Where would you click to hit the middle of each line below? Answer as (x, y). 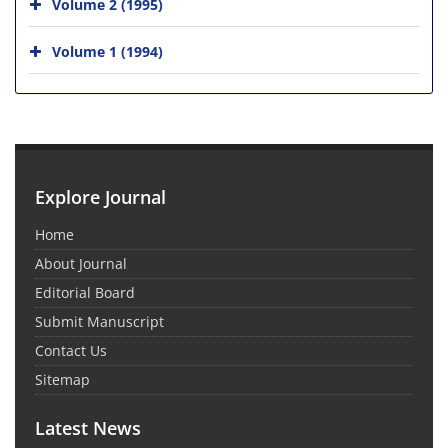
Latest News (88, 427)
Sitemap (62, 379)
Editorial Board (85, 292)
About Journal (81, 263)
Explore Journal (100, 196)
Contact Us (71, 350)
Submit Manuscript (99, 321)
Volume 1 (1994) (107, 51)
